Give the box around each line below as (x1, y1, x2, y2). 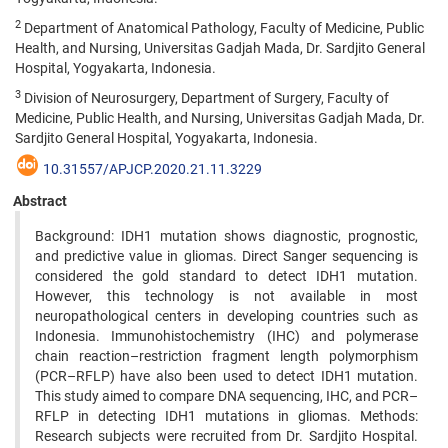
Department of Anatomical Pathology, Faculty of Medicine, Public (21, 20, 424, 36)
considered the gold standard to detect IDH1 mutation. (35, 268, 418, 284)
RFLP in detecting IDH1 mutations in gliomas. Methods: (35, 408, 418, 424)
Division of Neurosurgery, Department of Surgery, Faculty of (21, 90, 389, 106)
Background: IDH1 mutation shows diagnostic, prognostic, (35, 228, 418, 244)
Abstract (13, 193, 67, 209)
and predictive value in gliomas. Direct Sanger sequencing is (35, 248, 418, 264)
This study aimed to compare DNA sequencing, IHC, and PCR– (35, 388, 418, 404)
